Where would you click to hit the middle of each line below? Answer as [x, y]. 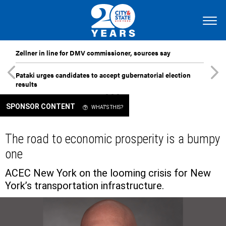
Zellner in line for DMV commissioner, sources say [93, 53]
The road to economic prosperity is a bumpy [112, 139]
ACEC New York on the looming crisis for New [108, 173]
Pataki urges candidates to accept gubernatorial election [103, 75]
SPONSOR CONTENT [41, 106]
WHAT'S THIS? [107, 107]
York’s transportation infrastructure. [84, 186]
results [26, 84]
